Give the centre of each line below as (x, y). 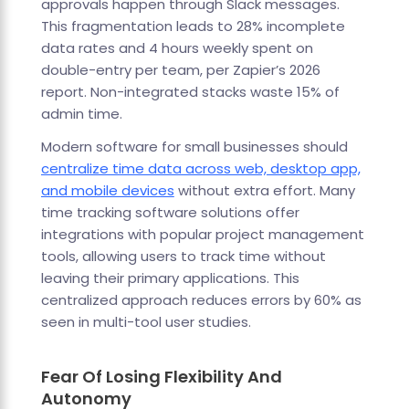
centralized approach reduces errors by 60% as (201, 300)
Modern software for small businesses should (194, 147)
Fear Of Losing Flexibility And (161, 377)
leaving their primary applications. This (170, 278)
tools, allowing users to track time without (183, 257)
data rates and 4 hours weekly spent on (177, 48)
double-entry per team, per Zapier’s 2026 (180, 70)
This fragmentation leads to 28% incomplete (193, 26)
